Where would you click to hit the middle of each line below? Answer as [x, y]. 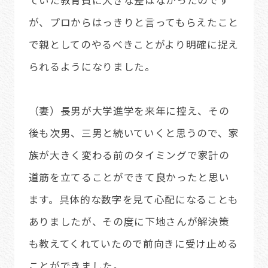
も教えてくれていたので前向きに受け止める [133, 243]
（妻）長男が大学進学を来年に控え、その [129, 110]
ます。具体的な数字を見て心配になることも [134, 199]
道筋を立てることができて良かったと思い [129, 177]
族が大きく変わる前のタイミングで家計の [129, 155]
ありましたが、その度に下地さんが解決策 [129, 221]
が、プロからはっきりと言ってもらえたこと [134, 22]
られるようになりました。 [92, 66]
